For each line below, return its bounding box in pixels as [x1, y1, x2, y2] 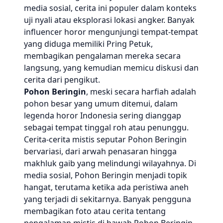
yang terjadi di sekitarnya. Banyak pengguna [24, 194, 191, 205]
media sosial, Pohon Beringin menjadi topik [24, 170, 187, 181]
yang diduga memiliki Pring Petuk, [24, 38, 153, 49]
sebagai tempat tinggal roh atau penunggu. [24, 122, 189, 133]
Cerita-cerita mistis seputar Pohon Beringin [24, 134, 187, 145]
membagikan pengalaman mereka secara [24, 50, 181, 61]
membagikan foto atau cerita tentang [24, 206, 166, 217]
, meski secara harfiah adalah [86, 86, 196, 97]
